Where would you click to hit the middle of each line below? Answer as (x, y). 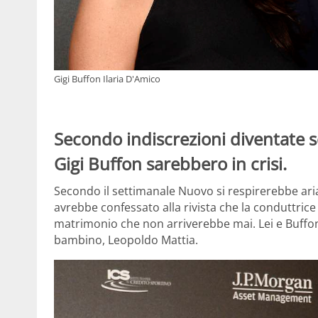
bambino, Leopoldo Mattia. (126, 240)
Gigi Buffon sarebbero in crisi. (170, 164)
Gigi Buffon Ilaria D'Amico (107, 79)
